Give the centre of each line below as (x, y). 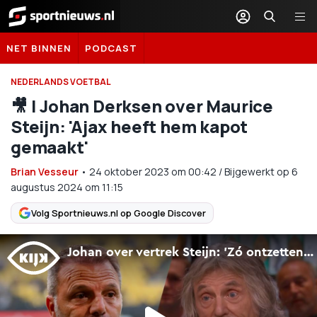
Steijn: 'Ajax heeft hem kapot (129, 126)
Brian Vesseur (45, 172)
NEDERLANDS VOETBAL (61, 82)
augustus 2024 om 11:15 (67, 187)
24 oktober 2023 (129, 172)
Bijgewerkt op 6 (261, 172)
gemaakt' (50, 147)
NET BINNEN (39, 48)
